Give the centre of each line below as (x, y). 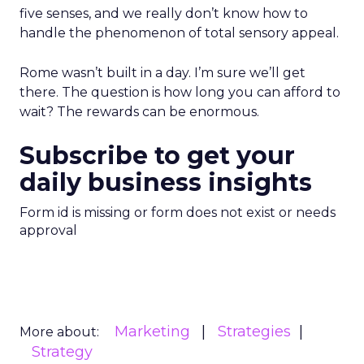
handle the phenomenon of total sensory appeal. (179, 33)
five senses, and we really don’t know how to (164, 13)
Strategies (254, 331)
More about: (59, 332)
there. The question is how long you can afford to (180, 92)
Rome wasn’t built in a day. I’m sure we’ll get (162, 73)
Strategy (62, 352)
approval (48, 230)
